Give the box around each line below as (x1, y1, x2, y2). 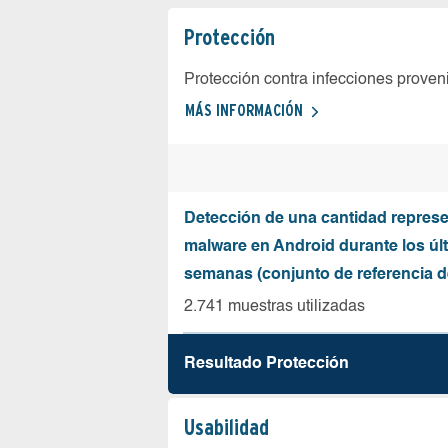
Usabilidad (184, 414, 269, 440)
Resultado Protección (184, 356, 349, 372)
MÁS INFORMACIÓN (185, 101, 303, 120)
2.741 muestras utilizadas (184, 299, 365, 315)
